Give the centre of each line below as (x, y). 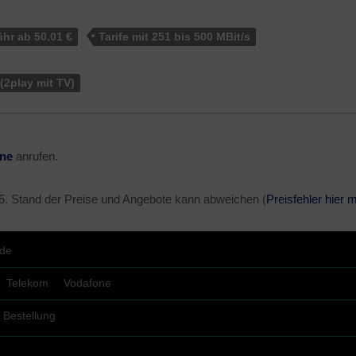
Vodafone (87, 283)
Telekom (27, 283)
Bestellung (29, 315)
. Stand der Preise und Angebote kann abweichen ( (135, 199)
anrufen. (35, 157)
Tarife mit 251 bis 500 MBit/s (174, 37)
